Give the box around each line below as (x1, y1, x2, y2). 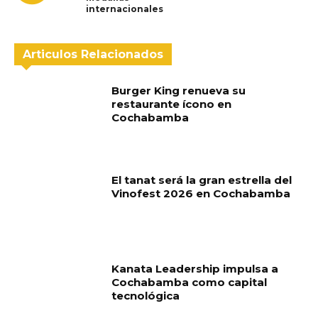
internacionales (86, 4, 163, 15)
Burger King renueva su (111, 84, 246, 98)
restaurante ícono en (111, 97, 232, 111)
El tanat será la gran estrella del (111, 172, 292, 187)
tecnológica (111, 289, 180, 303)
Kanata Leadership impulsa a (111, 262, 279, 276)
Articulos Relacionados (23, 48, 163, 62)
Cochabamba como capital (111, 275, 268, 290)
